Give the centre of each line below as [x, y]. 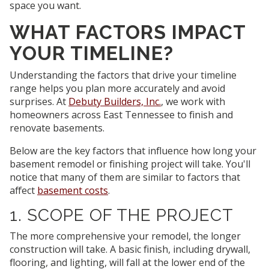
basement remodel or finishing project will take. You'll [130, 164]
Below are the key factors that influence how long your [133, 151]
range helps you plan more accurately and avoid [117, 89]
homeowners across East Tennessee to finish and [121, 115]
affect [23, 191]
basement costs [73, 191]
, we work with [193, 102]
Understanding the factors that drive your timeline [123, 75]
